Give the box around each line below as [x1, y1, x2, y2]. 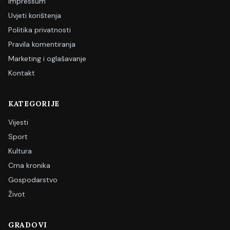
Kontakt [8, 68, 35, 78]
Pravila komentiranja [8, 40, 75, 49]
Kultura [8, 146, 32, 156]
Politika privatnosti [8, 25, 71, 34]
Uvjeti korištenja [8, 11, 61, 20]
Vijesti [8, 118, 28, 127]
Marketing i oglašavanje [8, 54, 86, 63]
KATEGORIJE [8, 99, 60, 108]
